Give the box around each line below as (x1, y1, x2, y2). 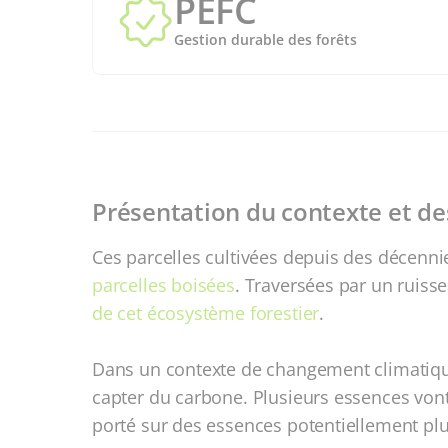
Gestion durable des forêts (174, 30, 358, 49)
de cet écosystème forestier (92, 301, 320, 325)
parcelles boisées (92, 273, 235, 297)
